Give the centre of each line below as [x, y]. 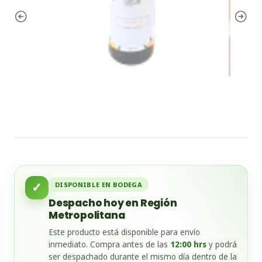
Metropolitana [87, 215]
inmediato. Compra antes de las [109, 244]
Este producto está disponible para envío [124, 232]
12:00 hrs [188, 244]
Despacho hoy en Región [113, 203]
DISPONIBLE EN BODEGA [99, 184]
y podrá [222, 244]
